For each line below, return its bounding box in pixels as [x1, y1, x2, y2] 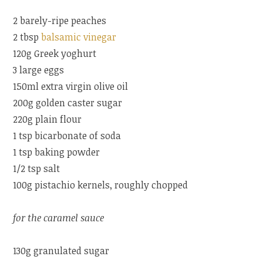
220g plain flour [13, 113, 82, 126]
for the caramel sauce [13, 211, 104, 225]
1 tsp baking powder [13, 146, 100, 159]
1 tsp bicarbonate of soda [13, 129, 122, 143]
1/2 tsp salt [13, 162, 60, 176]
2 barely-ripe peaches [13, 14, 107, 28]
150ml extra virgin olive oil [13, 80, 129, 93]
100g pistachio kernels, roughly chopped [13, 178, 188, 192]
